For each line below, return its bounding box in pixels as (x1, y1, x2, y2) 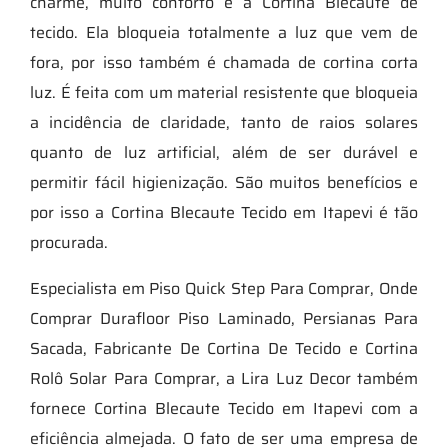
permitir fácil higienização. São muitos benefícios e (30, 169, 418, 195)
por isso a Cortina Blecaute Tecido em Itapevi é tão (30, 199, 418, 225)
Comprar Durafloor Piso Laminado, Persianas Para (30, 305, 418, 331)
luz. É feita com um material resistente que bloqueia (30, 79, 418, 105)
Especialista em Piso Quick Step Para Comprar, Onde (30, 275, 418, 301)
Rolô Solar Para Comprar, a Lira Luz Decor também (30, 365, 418, 391)
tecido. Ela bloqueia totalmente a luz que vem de (30, 19, 418, 45)
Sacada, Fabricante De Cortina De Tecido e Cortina (30, 335, 418, 361)
